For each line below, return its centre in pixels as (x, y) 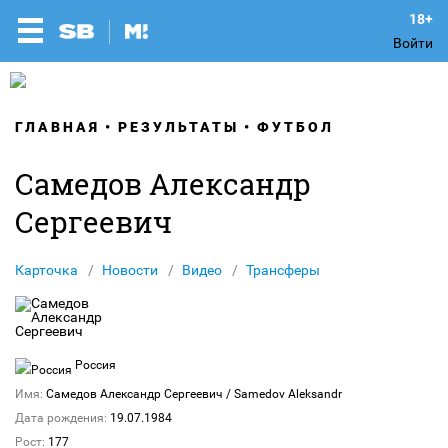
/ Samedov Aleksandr (282, 394)
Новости (130, 270)
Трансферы (283, 270)
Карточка (46, 270)
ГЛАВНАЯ (57, 127)
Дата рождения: (61, 418)
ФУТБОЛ (295, 127)
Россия (94, 365)
